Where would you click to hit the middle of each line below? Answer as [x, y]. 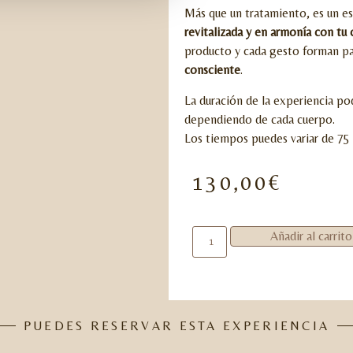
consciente [212, 70]
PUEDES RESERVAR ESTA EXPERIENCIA [176, 325]
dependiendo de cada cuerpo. [260, 119]
